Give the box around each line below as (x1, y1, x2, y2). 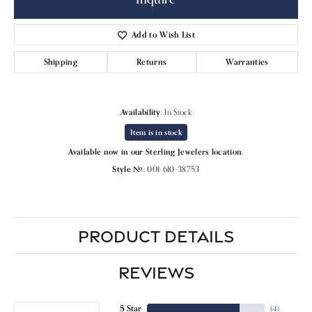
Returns (136, 56, 167, 67)
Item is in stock (130, 127, 182, 137)
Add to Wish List (132, 29, 196, 40)
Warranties (226, 56, 269, 67)
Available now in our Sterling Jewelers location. (68, 146, 244, 157)
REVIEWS (118, 262, 194, 282)
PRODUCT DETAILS (78, 226, 234, 246)
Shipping (43, 56, 78, 67)
